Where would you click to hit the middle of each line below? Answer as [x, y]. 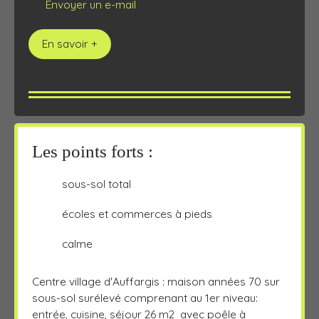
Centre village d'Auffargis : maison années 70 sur [156, 281]
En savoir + [70, 44]
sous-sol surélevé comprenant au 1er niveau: [145, 297]
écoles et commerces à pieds [137, 214]
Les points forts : [93, 151]
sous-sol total [96, 184]
